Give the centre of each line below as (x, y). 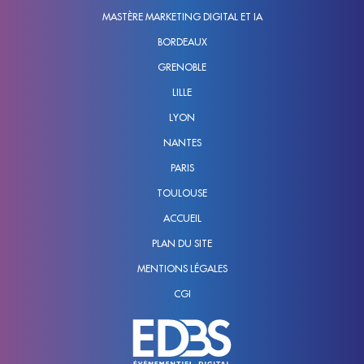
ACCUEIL (182, 218)
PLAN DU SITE (182, 243)
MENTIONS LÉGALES (182, 269)
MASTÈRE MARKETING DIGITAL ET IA (182, 17)
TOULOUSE (182, 193)
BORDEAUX (182, 42)
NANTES (182, 143)
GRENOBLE (182, 67)
